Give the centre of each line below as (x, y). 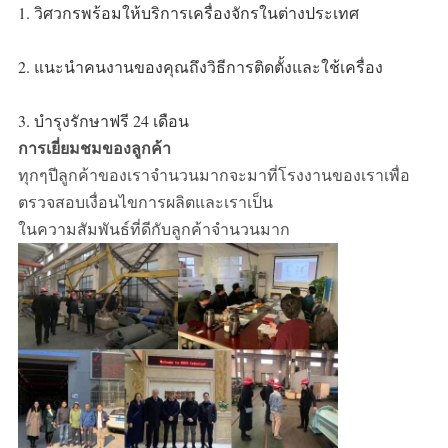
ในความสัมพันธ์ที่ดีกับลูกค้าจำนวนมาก (153, 228)
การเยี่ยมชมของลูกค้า (94, 147)
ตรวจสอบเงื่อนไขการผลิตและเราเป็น (145, 201)
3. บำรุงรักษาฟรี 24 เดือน (103, 120)
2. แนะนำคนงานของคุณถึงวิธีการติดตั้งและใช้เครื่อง (200, 66)
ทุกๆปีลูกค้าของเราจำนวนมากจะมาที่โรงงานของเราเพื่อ (213, 174)
